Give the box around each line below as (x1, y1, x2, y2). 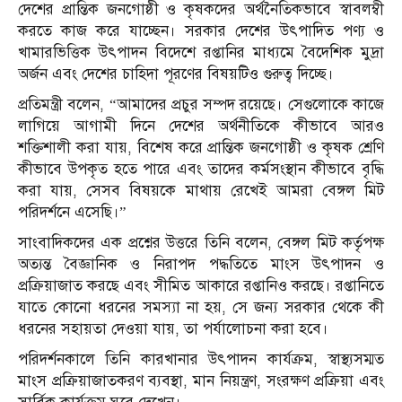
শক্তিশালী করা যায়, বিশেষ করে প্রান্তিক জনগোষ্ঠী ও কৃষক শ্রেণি (18, 138, 384, 158)
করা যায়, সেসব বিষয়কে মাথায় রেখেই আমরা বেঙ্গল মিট (18, 181, 384, 201)
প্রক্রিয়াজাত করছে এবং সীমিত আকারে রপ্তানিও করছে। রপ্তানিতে (18, 276, 384, 296)
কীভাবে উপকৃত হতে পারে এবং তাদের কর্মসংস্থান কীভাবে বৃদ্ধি (18, 160, 384, 179)
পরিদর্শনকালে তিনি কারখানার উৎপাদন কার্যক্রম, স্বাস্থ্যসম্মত (18, 350, 384, 370)
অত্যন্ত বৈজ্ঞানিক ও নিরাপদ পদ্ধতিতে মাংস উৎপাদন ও (18, 255, 384, 275)
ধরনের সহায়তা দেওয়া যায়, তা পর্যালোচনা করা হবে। (18, 319, 328, 339)
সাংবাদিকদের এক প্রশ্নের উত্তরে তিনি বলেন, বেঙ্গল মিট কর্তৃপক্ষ (18, 233, 384, 253)
